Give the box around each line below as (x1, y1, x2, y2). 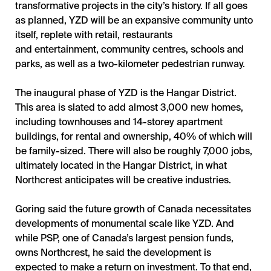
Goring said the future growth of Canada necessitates (15, 203, 251, 214)
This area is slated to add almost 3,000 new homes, (15, 101, 243, 113)
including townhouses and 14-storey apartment (15, 116, 223, 127)
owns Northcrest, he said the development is (15, 246, 211, 258)
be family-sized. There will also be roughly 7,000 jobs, (15, 145, 252, 156)
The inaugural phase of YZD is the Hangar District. (15, 87, 237, 98)
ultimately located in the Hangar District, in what (15, 159, 227, 171)
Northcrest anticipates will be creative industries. (15, 174, 231, 185)
